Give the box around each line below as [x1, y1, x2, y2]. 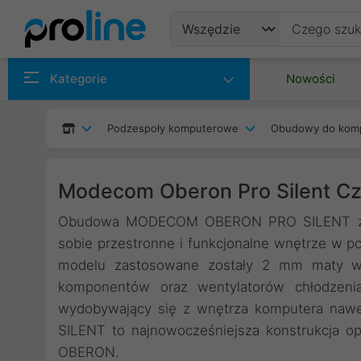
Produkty [182, 58, 252, 77]
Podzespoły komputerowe [107, 122, 239, 135]
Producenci [182, 98, 270, 117]
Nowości [286, 71, 335, 86]
